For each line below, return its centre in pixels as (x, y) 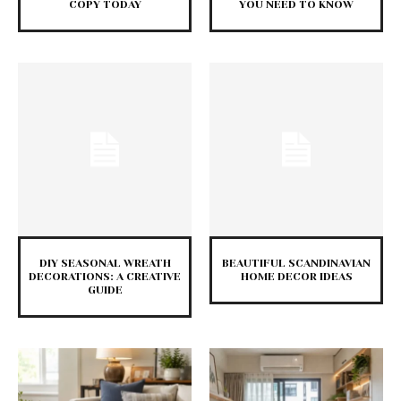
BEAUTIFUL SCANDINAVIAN (296, 264)
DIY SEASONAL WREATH (105, 264)
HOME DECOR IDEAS (296, 277)
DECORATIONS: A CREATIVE (105, 277)
